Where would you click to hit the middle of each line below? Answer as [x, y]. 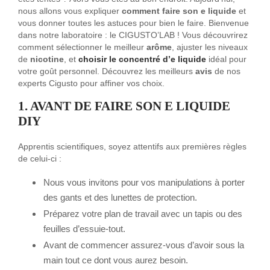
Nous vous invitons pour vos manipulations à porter [144, 183]
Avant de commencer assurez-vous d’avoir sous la [144, 245]
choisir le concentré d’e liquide [143, 60]
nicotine [47, 60]
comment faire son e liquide [180, 11]
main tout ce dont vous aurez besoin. [116, 260]
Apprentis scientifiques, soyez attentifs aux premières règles [132, 147]
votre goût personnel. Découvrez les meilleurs [107, 72]
